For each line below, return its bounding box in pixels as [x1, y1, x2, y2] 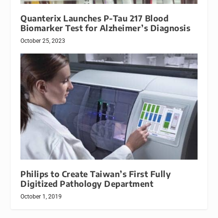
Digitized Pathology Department [20, 179, 154, 189]
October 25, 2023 [20, 37, 66, 45]
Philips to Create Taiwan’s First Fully [20, 169, 171, 180]
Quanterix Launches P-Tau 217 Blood [20, 13, 169, 24]
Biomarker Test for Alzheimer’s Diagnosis [20, 23, 191, 34]
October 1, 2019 [20, 193, 62, 200]
